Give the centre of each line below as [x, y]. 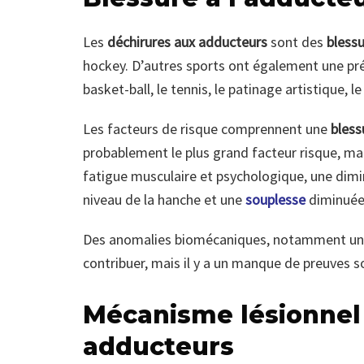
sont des [297, 42]
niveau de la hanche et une [164, 200]
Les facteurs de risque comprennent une [207, 129]
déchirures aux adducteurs [189, 42]
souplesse [275, 200]
